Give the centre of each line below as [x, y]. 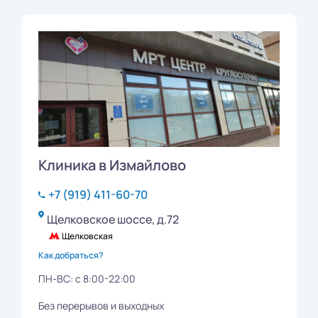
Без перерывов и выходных [101, 305]
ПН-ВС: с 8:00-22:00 [87, 278]
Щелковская [87, 236]
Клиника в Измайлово [112, 165]
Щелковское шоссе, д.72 [113, 219]
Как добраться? [71, 255]
